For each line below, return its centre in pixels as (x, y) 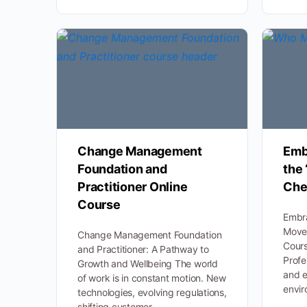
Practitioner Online (133, 187)
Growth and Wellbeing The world (148, 264)
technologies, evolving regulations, (152, 293)
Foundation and (122, 169)
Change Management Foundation (150, 235)
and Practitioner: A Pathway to (143, 249)
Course (99, 205)
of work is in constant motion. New (152, 278)
